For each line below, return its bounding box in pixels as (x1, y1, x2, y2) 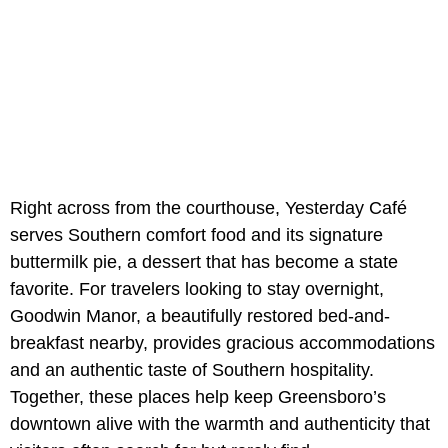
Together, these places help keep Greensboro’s (10, 387, 386, 408)
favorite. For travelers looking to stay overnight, (10, 279, 384, 300)
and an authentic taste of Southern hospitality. (10, 360, 374, 381)
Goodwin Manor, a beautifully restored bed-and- (10, 306, 390, 327)
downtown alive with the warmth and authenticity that (10, 414, 430, 435)
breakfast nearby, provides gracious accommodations (10, 333, 435, 354)
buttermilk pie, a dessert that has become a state (10, 252, 398, 273)
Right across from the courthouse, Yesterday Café (10, 198, 407, 219)
